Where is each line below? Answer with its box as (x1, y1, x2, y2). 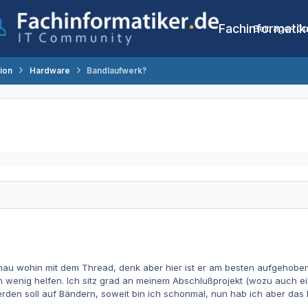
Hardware (29, 65, 70, 76)
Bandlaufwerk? (86, 65, 146, 76)
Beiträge (254, 23, 290, 34)
